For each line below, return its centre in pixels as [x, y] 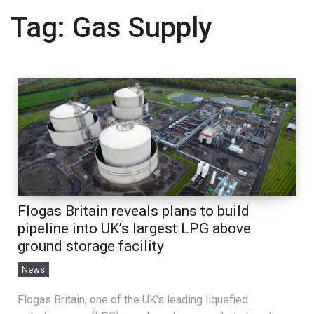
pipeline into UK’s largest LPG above [134, 229]
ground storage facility [91, 246]
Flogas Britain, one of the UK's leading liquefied [133, 300]
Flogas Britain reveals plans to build [134, 211]
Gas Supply [142, 28]
